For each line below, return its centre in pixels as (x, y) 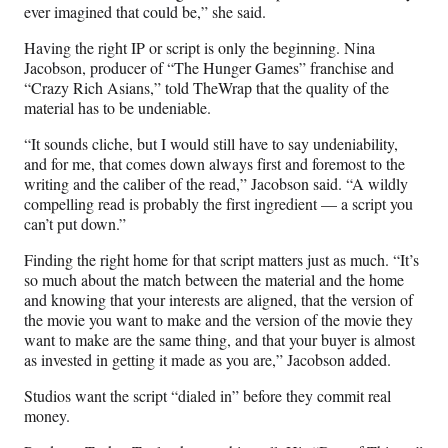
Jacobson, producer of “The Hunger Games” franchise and (209, 67)
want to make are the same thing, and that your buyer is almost (219, 339)
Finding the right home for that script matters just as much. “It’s (221, 259)
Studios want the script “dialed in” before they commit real (207, 395)
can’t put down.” (75, 223)
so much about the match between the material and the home (214, 279)
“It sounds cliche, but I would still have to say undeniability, (211, 143)
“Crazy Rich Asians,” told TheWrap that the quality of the (206, 87)
